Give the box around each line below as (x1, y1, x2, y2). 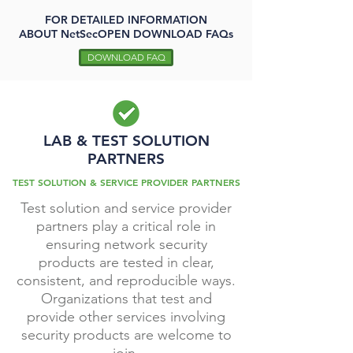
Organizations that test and (40, 290, 212, 307)
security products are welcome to (20, 326, 232, 344)
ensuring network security (45, 236, 207, 253)
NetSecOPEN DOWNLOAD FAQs (61, 27, 233, 41)
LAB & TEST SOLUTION (43, 132, 210, 150)
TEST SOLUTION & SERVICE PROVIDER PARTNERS (12, 176, 240, 188)
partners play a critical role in (36, 217, 216, 235)
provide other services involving (27, 308, 225, 325)
